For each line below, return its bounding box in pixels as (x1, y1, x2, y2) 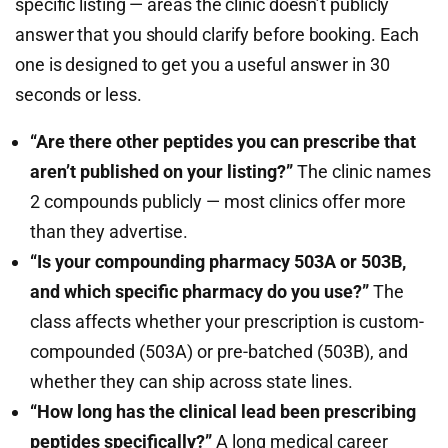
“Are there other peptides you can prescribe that (30, 131, 416, 152)
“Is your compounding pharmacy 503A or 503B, (30, 251, 406, 272)
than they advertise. (30, 221, 188, 242)
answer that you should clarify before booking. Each (15, 24, 419, 45)
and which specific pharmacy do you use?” (30, 281, 369, 302)
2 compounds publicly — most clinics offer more (30, 191, 406, 212)
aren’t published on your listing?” (30, 161, 293, 182)
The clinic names (293, 161, 431, 182)
